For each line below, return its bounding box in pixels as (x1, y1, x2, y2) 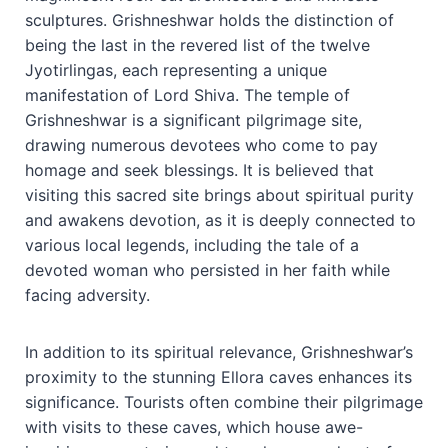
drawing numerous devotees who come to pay (25, 134, 378, 155)
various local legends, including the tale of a (25, 234, 359, 255)
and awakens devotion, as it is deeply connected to (25, 209, 416, 230)
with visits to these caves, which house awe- (25, 416, 363, 437)
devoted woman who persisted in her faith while (25, 259, 390, 280)
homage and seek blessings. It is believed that (25, 159, 374, 180)
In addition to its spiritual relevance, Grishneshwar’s (25, 341, 413, 362)
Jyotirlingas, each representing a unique (25, 59, 327, 80)
